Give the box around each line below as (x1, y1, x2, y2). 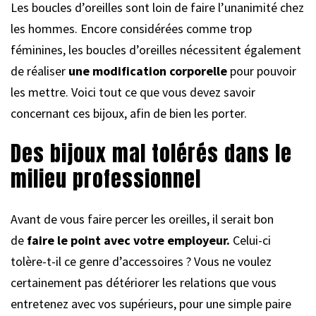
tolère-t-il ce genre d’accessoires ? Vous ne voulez (11, 253, 272, 269)
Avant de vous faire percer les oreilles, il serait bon (11, 210, 274, 227)
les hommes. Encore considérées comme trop (11, 20, 252, 37)
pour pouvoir (227, 62, 296, 79)
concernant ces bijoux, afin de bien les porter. (11, 104, 247, 121)
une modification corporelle (68, 62, 227, 79)
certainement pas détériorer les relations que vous (11, 274, 276, 291)
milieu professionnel (11, 162, 201, 195)
